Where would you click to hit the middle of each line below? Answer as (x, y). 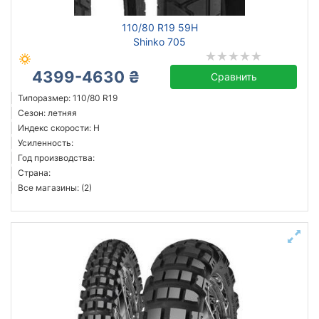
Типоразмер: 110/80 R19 (68, 98)
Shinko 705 (159, 42)
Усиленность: (46, 143)
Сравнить (234, 77)
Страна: (34, 173)
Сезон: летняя (47, 113)
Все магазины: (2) (55, 188)
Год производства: (56, 158)
